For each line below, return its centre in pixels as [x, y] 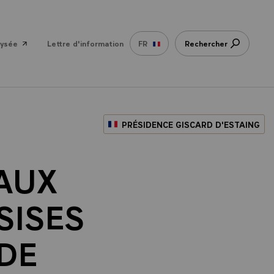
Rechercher [206, 43]
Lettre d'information [85, 43]
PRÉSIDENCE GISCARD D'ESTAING [191, 124]
